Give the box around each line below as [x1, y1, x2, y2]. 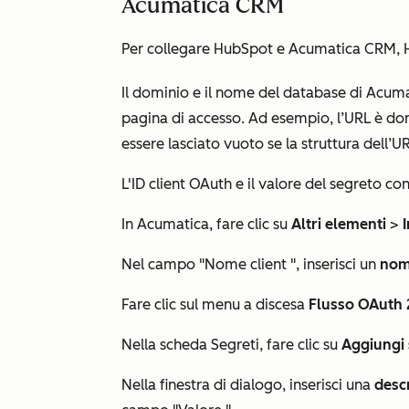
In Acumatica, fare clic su [121, 215, 291, 233]
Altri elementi [291, 215, 386, 233]
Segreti [211, 336, 259, 353]
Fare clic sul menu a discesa [121, 296, 309, 313]
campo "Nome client [148, 256, 290, 273]
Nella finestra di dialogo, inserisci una [121, 376, 374, 393]
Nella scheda [121, 336, 211, 353]
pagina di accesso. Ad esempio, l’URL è [121, 110, 386, 127]
